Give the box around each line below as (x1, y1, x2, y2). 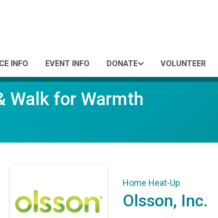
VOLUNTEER (161, 59, 206, 68)
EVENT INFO (45, 59, 90, 68)
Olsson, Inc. (122, 191, 208, 210)
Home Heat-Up (122, 177, 180, 188)
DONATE (107, 59, 138, 68)
